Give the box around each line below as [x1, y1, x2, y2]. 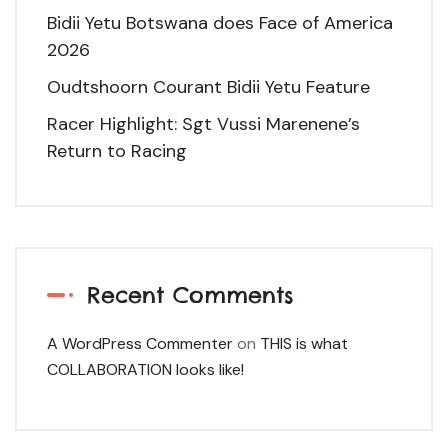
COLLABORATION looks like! [47, 358, 244, 380]
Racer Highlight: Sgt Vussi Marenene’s [47, 111, 360, 136]
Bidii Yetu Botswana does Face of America [47, 10, 393, 35]
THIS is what [260, 332, 348, 354]
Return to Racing [47, 138, 187, 163]
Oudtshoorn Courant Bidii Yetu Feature [47, 74, 370, 99]
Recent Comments [87, 279, 294, 309]
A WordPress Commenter [47, 332, 233, 354]
